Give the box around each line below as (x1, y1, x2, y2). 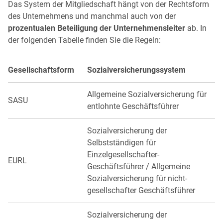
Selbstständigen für (87, 137, 156, 147)
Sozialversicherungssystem (87, 65, 186, 75)
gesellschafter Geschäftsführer (87, 185, 195, 195)
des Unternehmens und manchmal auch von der (8, 11, 176, 21)
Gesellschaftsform (8, 65, 74, 75)
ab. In (185, 23, 207, 33)
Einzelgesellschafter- (87, 149, 159, 159)
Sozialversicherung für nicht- (87, 173, 187, 183)
